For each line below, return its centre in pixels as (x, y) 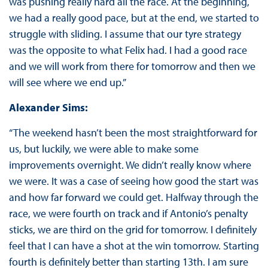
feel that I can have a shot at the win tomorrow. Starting (134, 246)
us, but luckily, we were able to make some (103, 149)
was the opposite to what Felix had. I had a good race (128, 50)
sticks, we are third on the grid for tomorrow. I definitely (133, 230)
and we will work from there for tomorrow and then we (132, 66)
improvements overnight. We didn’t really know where (130, 165)
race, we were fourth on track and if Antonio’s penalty (128, 214)
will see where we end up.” (67, 83)
